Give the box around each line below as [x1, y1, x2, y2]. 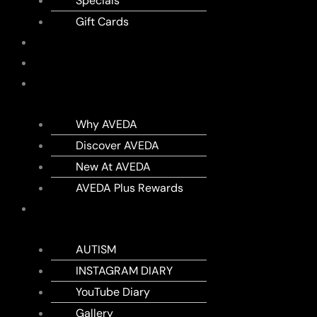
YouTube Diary [76, 284, 150, 299]
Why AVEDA [76, 117, 137, 132]
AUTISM [76, 242, 116, 257]
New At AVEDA [76, 159, 151, 174]
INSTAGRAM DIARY [76, 263, 173, 278]
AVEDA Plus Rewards [76, 180, 183, 195]
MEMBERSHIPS [45, 55, 120, 70]
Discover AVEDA [76, 138, 159, 153]
